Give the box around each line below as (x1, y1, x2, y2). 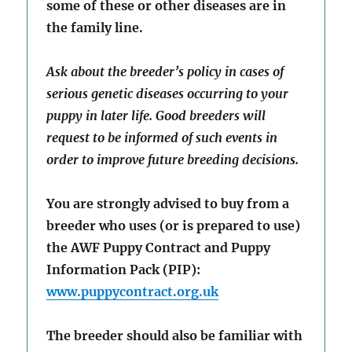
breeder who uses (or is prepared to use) (46, 217, 301, 233)
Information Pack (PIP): (46, 261, 204, 277)
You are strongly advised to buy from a (46, 195, 290, 211)
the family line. (46, 19, 144, 35)
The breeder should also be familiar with (46, 327, 303, 343)
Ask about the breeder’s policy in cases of (46, 63, 284, 79)
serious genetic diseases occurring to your (46, 85, 289, 101)
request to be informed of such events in (46, 129, 278, 145)
